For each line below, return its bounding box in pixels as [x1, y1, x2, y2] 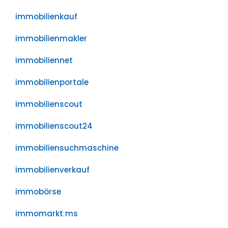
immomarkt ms [15, 208, 78, 219]
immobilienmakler [15, 33, 87, 44]
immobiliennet [15, 55, 73, 66]
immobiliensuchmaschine [15, 142, 119, 153]
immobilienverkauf [15, 164, 90, 175]
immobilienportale [15, 77, 89, 88]
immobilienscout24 [15, 121, 93, 131]
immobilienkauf [15, 11, 77, 22]
